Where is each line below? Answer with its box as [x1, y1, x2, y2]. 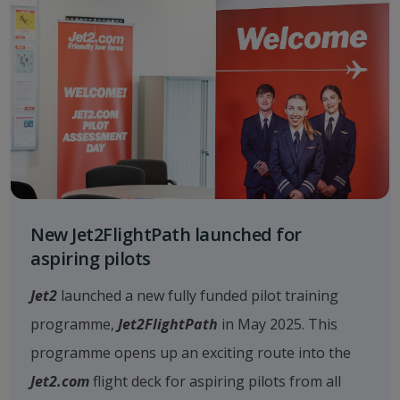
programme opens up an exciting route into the [30, 343, 351, 362]
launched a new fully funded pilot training [57, 286, 338, 305]
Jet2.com [30, 371, 89, 391]
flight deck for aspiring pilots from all [89, 371, 341, 391]
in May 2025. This [218, 314, 337, 334]
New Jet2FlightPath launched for [30, 222, 302, 246]
